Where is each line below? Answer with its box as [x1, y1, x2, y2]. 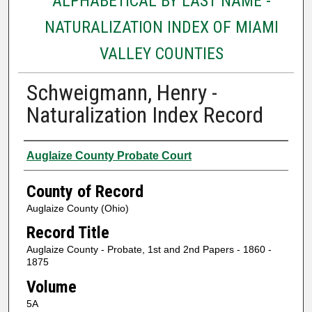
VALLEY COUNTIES [99, 43, 224, 63]
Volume [26, 276, 77, 297]
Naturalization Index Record [26, 101, 263, 128]
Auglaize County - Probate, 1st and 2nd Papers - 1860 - [26, 244, 272, 256]
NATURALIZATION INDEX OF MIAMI [44, 17, 279, 37]
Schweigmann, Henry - [26, 79, 217, 106]
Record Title [26, 223, 109, 243]
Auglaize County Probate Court [26, 149, 192, 162]
